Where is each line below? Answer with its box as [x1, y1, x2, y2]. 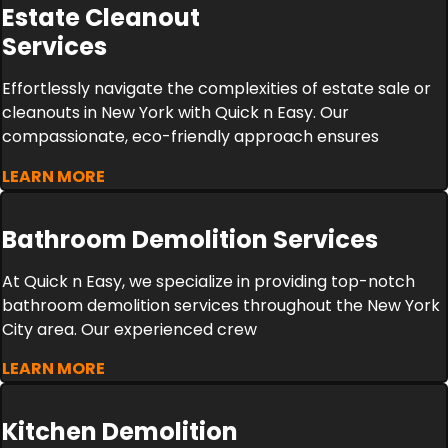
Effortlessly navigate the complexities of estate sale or [2, 77, 431, 101]
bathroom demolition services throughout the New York [2, 293, 440, 317]
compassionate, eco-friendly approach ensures [2, 125, 379, 149]
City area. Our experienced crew [2, 317, 257, 341]
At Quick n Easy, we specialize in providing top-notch [2, 269, 415, 293]
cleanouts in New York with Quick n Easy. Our [2, 101, 349, 125]
